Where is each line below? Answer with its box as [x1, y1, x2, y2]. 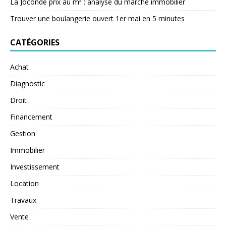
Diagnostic [10, 79, 45, 89]
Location [10, 179, 39, 189]
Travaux [10, 195, 36, 205]
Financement [10, 112, 52, 122]
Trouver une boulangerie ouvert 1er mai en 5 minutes [10, 14, 185, 24]
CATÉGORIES [10, 37, 60, 48]
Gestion [10, 129, 35, 139]
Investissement [10, 162, 60, 172]
